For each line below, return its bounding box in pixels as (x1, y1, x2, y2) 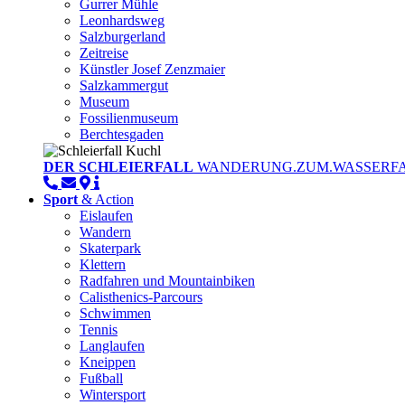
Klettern (80, 257, 126, 273)
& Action (78, 192, 134, 208)
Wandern (80, 224, 131, 240)
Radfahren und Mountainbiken (80, 273, 255, 289)
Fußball (80, 371, 123, 387)
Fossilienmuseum (80, 110, 178, 127)
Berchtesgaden (80, 127, 164, 143)
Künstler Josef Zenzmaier (80, 61, 225, 78)
